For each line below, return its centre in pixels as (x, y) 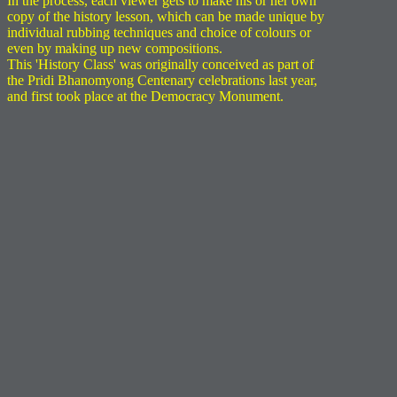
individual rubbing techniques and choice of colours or (159, 32)
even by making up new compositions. (115, 48)
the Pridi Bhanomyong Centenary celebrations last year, (162, 80)
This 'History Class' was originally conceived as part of (160, 64)
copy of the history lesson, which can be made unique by (166, 16)
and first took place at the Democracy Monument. (145, 96)
